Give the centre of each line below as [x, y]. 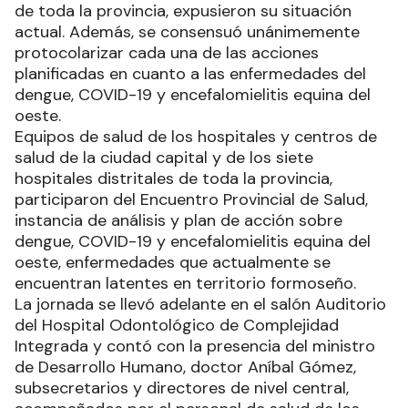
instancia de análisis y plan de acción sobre [178, 220]
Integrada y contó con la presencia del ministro [195, 346]
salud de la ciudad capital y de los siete [164, 157]
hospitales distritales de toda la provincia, [173, 178]
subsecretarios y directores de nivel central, [182, 388]
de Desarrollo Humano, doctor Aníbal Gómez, [185, 367]
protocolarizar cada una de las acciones [167, 52]
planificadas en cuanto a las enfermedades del [190, 73]
